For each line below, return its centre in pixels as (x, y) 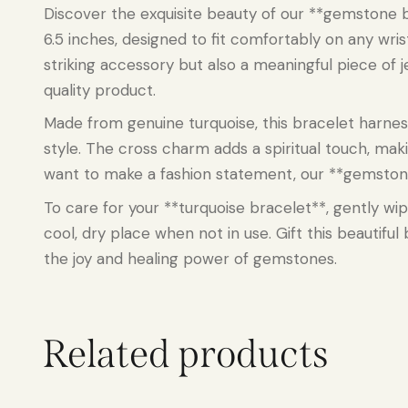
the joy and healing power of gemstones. (190, 258)
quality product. (100, 90)
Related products (186, 353)
